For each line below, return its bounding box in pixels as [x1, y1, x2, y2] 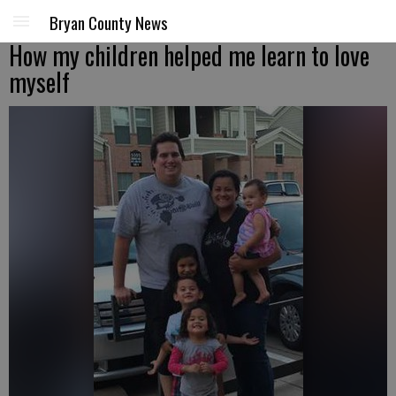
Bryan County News [49, 10, 168, 34]
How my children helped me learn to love [9, 37, 369, 73]
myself [9, 64, 70, 100]
